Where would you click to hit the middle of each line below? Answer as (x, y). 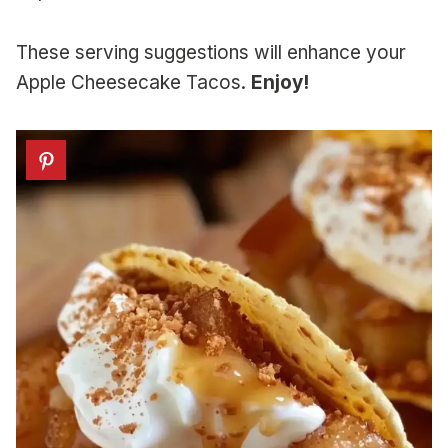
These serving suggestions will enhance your (211, 53)
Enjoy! (280, 83)
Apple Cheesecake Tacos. (133, 83)
